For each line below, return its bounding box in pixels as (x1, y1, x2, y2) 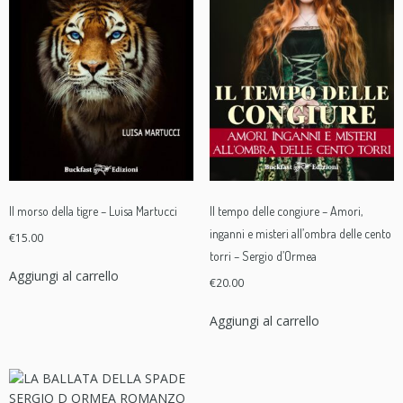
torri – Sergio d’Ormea (209, 248, 317, 264)
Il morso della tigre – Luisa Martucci (9, 203, 177, 219)
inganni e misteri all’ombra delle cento (209, 226, 391, 242)
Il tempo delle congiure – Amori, (209, 203, 363, 219)
